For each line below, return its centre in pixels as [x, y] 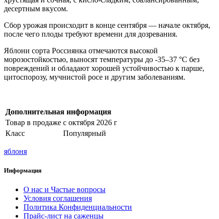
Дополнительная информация [58, 111]
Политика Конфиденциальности [78, 207]
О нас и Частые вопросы [65, 190]
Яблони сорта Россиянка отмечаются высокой [81, 50]
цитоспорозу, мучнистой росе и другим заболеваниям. [95, 77]
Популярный [85, 133]
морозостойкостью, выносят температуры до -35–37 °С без [102, 59]
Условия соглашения [58, 198]
